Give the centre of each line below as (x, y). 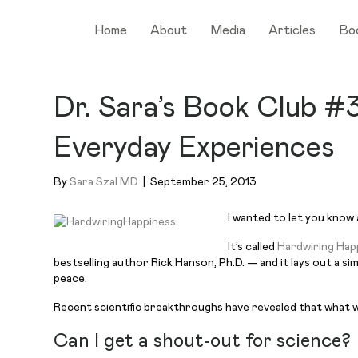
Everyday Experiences (195, 148)
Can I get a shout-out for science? (203, 341)
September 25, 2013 (204, 182)
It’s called (253, 247)
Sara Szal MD (104, 182)
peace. (71, 279)
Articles (292, 30)
